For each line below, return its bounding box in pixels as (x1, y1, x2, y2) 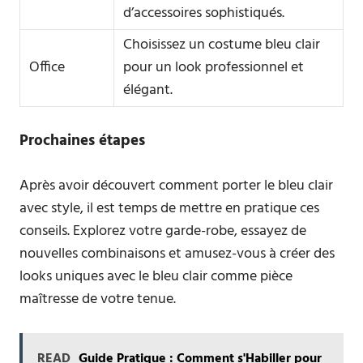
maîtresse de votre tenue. (19, 288, 176, 311)
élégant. (122, 79, 173, 102)
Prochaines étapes (19, 129, 145, 153)
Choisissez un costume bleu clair (122, 33, 320, 57)
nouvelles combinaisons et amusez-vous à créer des (19, 242, 335, 266)
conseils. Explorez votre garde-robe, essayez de (19, 220, 306, 243)
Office (28, 56, 65, 79)
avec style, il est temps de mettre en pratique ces (19, 197, 319, 220)
